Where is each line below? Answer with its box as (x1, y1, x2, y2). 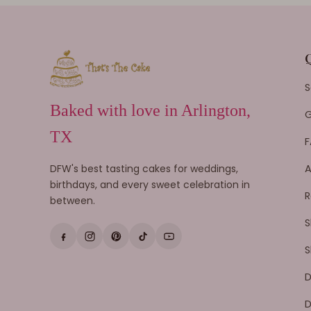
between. (50, 194, 95, 208)
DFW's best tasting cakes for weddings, (50, 162, 238, 176)
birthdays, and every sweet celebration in (50, 178, 250, 192)
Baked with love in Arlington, (50, 101, 251, 120)
